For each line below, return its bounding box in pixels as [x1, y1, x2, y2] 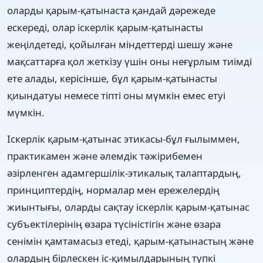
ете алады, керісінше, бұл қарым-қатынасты [7, 71, 217, 85]
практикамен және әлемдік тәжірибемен [7, 149, 203, 163]
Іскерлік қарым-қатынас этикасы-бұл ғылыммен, [7, 131, 240, 146]
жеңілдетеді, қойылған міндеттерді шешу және [7, 37, 232, 51]
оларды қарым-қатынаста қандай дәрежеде [7, 3, 215, 17]
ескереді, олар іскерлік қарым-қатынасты [7, 20, 203, 34]
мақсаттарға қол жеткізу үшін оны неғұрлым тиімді [7, 54, 252, 68]
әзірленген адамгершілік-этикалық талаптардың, [7, 166, 241, 180]
